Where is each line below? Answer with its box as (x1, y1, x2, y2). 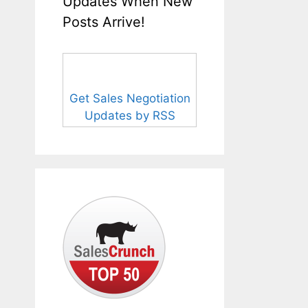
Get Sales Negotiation (69, 91, 190, 105)
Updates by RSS (84, 108, 175, 122)
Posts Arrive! (63, 13, 145, 30)
